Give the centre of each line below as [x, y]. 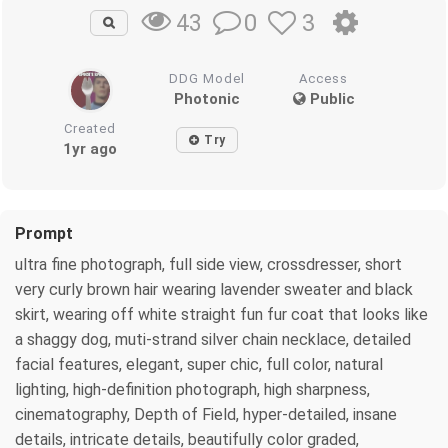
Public [330, 98]
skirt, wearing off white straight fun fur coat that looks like [221, 314]
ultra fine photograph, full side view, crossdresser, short [208, 264]
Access [324, 78]
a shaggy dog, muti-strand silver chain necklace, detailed [213, 339]
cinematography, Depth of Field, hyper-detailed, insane [206, 414]
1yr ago [90, 148]
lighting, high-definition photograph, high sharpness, [192, 389]
